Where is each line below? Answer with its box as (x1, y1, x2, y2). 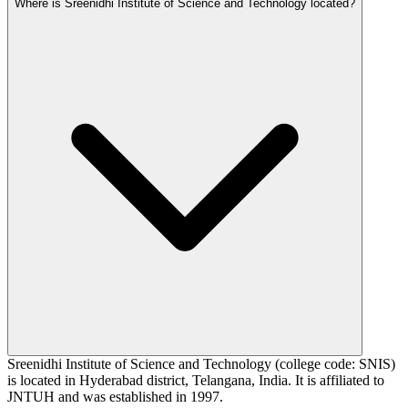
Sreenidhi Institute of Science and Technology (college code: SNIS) (7, 355, 395, 372)
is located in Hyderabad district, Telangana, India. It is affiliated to (7, 372, 384, 388)
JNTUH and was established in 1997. (7, 388, 223, 404)
